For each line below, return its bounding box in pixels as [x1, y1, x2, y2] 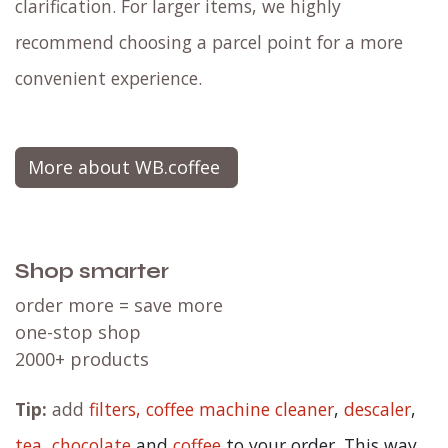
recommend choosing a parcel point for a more [15, 30, 403, 55]
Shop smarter [15, 259, 169, 285]
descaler [344, 397, 411, 422]
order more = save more [15, 293, 223, 318]
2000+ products [15, 347, 154, 372]
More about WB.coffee [28, 155, 225, 180]
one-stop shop [15, 320, 146, 345]
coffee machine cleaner [146, 397, 334, 422]
